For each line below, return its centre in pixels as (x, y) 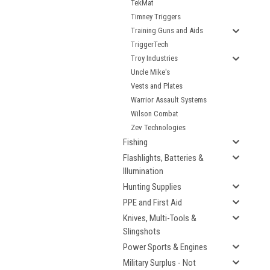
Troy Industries (154, 58)
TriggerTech (149, 44)
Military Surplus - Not (159, 263)
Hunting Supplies (152, 187)
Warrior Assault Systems (169, 100)
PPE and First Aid (152, 202)
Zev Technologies (158, 127)
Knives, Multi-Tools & (160, 218)
